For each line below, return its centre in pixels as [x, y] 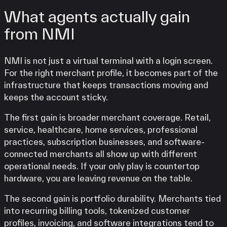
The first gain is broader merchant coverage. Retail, [107, 117]
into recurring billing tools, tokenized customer [97, 210]
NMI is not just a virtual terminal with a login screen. [108, 60]
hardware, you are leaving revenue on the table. [98, 178]
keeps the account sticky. [56, 97]
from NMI [40, 33]
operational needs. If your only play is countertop [102, 166]
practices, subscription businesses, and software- [104, 141]
